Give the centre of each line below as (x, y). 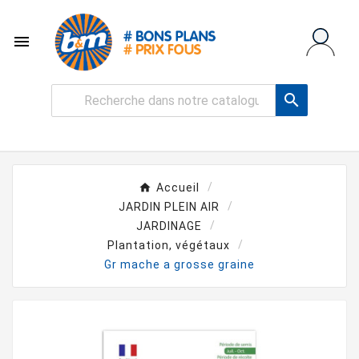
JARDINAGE (169, 226)
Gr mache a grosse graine (179, 264)
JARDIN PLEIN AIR (169, 206)
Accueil (177, 187)
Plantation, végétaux (169, 245)
